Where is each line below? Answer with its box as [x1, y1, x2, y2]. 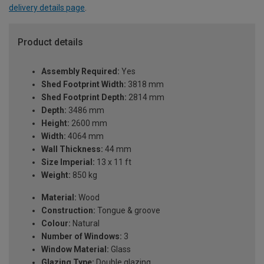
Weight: [41, 170, 71, 180]
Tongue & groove [95, 206, 160, 216]
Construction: [41, 206, 95, 216]
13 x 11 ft [95, 157, 131, 167]
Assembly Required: [41, 67, 120, 77]
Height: [41, 118, 70, 128]
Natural [71, 219, 100, 229]
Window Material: [41, 245, 109, 255]
